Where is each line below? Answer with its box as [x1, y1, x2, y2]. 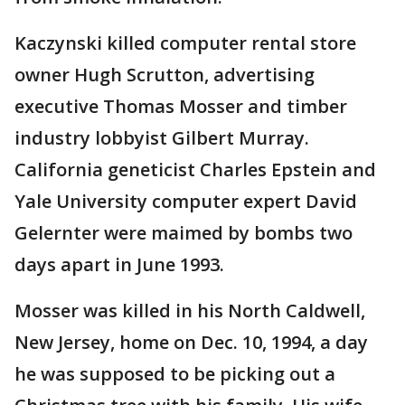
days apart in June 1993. [14, 251, 224, 277]
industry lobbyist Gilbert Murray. [14, 125, 309, 150]
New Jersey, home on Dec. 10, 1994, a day [14, 329, 368, 354]
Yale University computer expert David [14, 188, 357, 213]
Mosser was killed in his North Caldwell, [14, 297, 365, 323]
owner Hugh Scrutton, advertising [14, 61, 315, 87]
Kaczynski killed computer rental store [14, 30, 356, 55]
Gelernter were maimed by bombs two [14, 220, 353, 245]
